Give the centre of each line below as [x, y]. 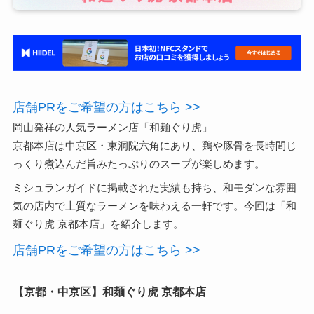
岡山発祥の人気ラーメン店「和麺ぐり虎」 [112, 127]
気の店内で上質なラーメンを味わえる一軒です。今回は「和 [154, 206]
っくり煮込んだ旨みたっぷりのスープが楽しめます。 [138, 164]
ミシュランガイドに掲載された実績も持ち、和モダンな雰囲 [154, 187]
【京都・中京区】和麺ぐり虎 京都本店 [109, 291]
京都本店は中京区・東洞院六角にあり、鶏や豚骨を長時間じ [154, 145]
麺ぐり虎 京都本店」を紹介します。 [98, 224]
